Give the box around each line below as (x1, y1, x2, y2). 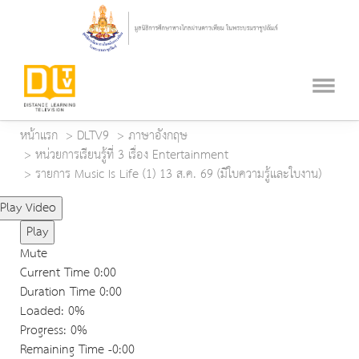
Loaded (20, 300, 61, 324)
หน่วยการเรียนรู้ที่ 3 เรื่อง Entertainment (35, 143, 228, 167)
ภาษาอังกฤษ (128, 124, 188, 148)
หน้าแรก (20, 124, 58, 148)
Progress (20, 319, 63, 343)
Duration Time (20, 280, 95, 305)
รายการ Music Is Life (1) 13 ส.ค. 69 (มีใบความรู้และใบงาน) (35, 163, 321, 187)
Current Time (20, 261, 94, 285)
